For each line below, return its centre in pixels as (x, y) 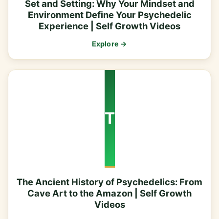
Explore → (109, 44)
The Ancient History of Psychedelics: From (109, 182)
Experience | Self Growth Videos (109, 26)
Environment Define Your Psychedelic (109, 14)
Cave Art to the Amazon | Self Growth (109, 193)
